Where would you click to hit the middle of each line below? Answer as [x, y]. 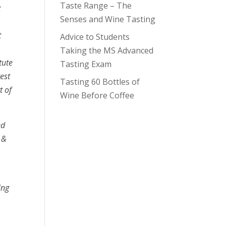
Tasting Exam [86, 64]
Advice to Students [95, 37]
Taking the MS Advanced [107, 50]
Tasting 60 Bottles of [100, 81]
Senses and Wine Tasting [108, 19]
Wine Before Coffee [97, 95]
